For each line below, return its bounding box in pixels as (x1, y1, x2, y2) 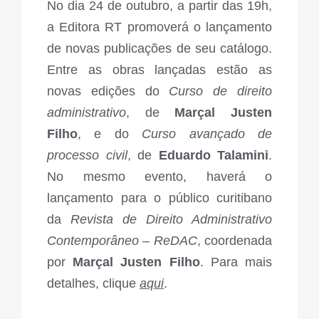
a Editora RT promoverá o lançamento (47, 20, 272, 35)
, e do (78, 127, 142, 142)
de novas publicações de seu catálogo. (47, 41, 272, 56)
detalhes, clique (47, 276, 140, 291)
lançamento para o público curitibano (47, 191, 272, 206)
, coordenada (197, 234, 273, 249)
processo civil (47, 148, 127, 163)
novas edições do (47, 84, 169, 99)
